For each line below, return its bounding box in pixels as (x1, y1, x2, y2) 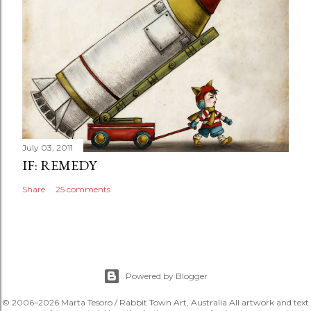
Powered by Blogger (126, 271, 208, 281)
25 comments (56, 183, 110, 194)
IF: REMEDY (22, 155, 96, 174)
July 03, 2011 (22, 142, 73, 153)
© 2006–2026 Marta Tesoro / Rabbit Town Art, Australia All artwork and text (2, 297, 309, 308)
